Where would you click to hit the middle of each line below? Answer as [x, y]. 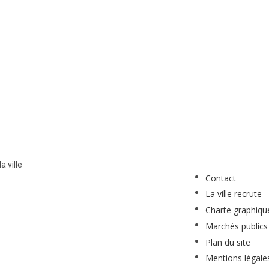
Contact [220, 178]
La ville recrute [233, 194]
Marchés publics [236, 226]
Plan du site [228, 242]
